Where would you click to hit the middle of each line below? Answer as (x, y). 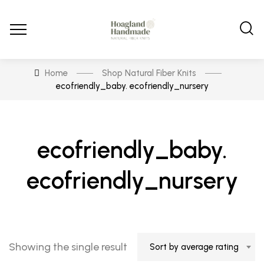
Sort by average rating (194, 247)
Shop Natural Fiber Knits (149, 73)
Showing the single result (68, 247)
